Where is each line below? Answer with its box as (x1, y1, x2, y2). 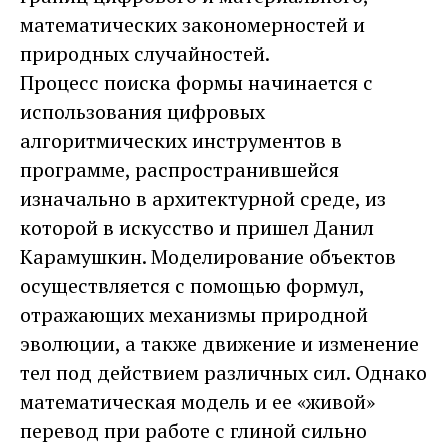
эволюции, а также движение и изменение (20, 329, 419, 357)
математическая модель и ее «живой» (20, 387, 375, 415)
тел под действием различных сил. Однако (20, 358, 427, 386)
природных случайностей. (20, 39, 270, 67)
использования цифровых (20, 97, 265, 125)
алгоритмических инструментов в (20, 126, 342, 154)
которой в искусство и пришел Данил (20, 213, 374, 241)
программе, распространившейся (20, 155, 339, 183)
